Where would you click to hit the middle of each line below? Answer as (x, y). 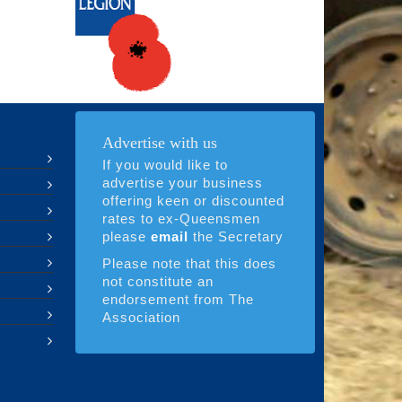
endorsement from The (178, 300)
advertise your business (182, 183)
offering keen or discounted (193, 201)
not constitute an (157, 282)
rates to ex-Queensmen (181, 219)
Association (141, 318)
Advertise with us (159, 143)
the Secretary (236, 237)
